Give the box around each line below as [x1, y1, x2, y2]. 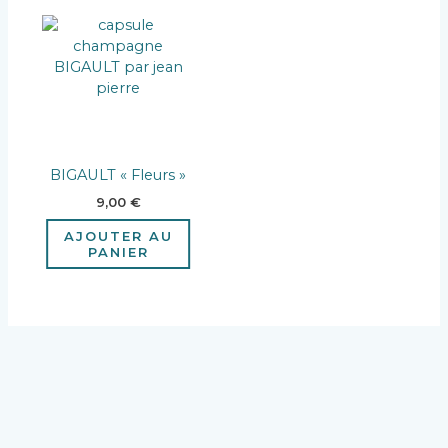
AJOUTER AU [63, 228, 173, 245]
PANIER [87, 244, 149, 261]
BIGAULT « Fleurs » [50, 166, 187, 185]
